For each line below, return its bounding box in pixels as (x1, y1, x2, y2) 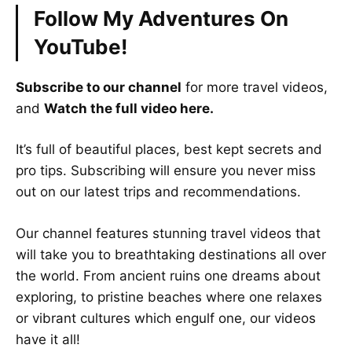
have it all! (16, 331, 80, 347)
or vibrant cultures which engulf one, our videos (16, 310, 316, 326)
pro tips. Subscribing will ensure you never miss (16, 163, 316, 179)
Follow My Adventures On (34, 5, 288, 31)
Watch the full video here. (44, 100, 214, 116)
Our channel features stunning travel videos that (16, 225, 321, 241)
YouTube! (34, 34, 127, 59)
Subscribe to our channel (16, 79, 181, 95)
